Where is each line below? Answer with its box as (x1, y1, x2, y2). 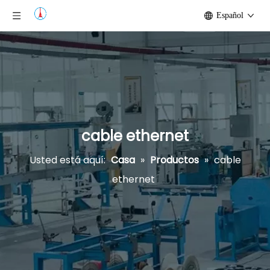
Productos (149, 153, 199, 167)
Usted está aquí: (29, 153, 105, 167)
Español (216, 11, 243, 20)
